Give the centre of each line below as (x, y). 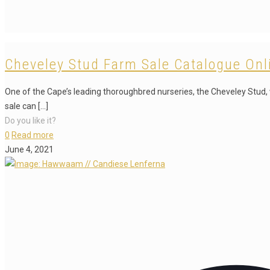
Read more (33, 135)
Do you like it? (30, 121)
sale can (20, 106)
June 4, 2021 (29, 150)
